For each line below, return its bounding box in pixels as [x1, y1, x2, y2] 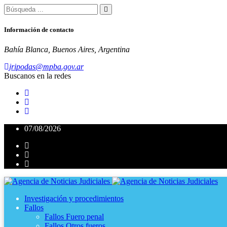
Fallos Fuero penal [45, 212, 104, 221]
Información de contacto [4, 26, 74, 34]
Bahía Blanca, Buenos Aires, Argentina [4, 45, 130, 54]
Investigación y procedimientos [24, 194, 124, 203]
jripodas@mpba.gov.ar [9, 62, 84, 71]
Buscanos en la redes [4, 71, 71, 81]
